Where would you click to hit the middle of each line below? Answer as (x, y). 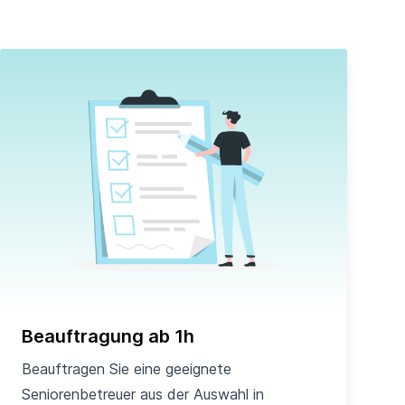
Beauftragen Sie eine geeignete (127, 369)
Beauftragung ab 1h (108, 336)
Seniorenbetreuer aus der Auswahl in (143, 394)
